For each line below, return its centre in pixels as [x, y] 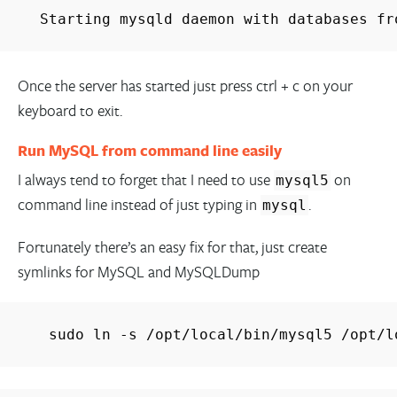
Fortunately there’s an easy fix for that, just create [172, 247]
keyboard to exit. [70, 111]
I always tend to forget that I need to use [145, 180]
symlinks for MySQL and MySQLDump [138, 272]
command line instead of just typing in [139, 205]
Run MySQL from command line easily [149, 151]
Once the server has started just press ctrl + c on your [185, 86]
